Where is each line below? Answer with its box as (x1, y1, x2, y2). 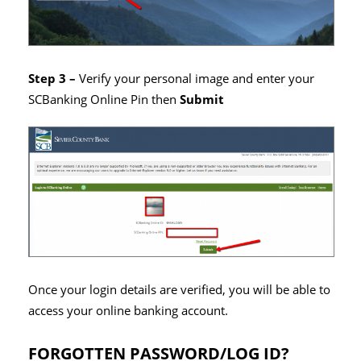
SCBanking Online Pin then (28, 90, 180, 108)
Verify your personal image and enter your (79, 69, 314, 87)
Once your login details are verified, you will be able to (28, 280, 330, 298)
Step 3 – (28, 69, 79, 87)
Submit (180, 90, 224, 108)
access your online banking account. (28, 301, 228, 319)
